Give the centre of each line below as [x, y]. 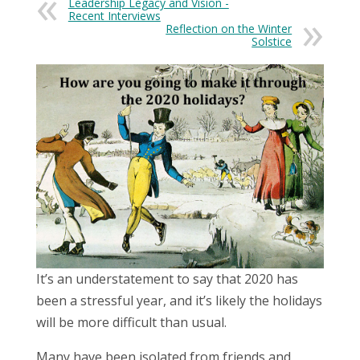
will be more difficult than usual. [131, 322]
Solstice [272, 42]
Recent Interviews [114, 16]
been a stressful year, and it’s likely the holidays [179, 300]
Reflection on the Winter [229, 29]
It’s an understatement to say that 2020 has [167, 278]
